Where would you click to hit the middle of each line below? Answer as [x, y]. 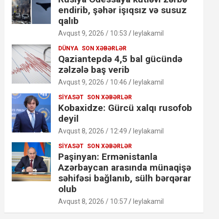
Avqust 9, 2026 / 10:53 [93, 33]
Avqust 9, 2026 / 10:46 [93, 82]
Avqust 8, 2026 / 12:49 [93, 131]
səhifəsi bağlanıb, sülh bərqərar [125, 178]
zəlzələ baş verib [94, 69]
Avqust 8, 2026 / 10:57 [93, 201]
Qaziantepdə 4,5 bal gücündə [120, 59]
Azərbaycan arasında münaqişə [125, 167]
